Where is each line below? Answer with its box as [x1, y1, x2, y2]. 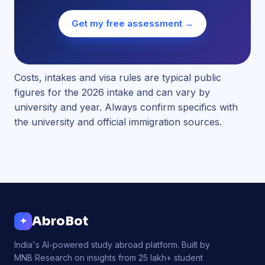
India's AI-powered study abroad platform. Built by [14, 240, 210, 250]
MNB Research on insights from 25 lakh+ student [14, 253, 203, 263]
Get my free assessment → [72, 18, 193, 29]
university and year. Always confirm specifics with [14, 101, 238, 113]
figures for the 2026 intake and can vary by [14, 86, 210, 98]
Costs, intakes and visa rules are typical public [14, 72, 221, 83]
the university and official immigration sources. [14, 116, 222, 128]
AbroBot [32, 214, 88, 229]
